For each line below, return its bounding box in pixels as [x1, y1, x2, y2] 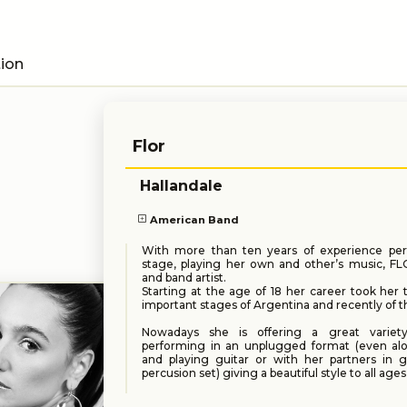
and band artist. [141, 271, 226, 285]
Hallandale [139, 177, 223, 195]
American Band [150, 213, 240, 226]
